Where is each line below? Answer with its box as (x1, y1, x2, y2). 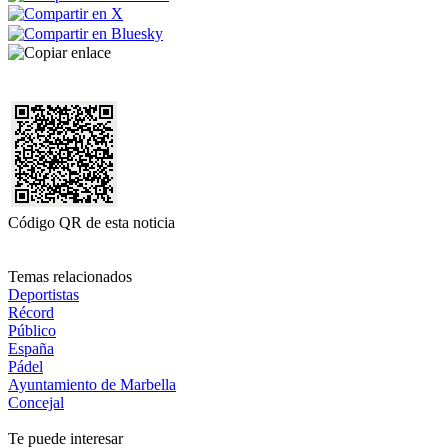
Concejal (8, 393, 64, 411)
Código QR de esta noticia (8, 213, 175, 231)
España (8, 339, 54, 357)
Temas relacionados (8, 267, 132, 285)
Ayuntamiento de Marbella (8, 375, 176, 393)
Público (8, 321, 56, 339)
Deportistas (8, 285, 79, 303)
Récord (8, 303, 54, 321)
